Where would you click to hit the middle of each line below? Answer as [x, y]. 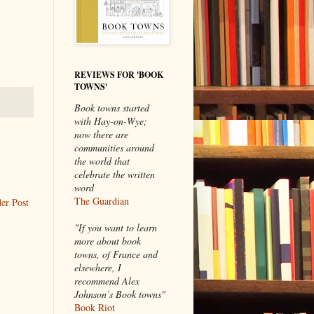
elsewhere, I [98, 267]
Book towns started [112, 107]
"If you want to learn [116, 227]
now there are [101, 134]
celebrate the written [115, 174]
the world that [102, 161]
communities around [114, 147]
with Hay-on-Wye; [111, 121]
